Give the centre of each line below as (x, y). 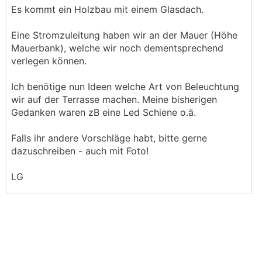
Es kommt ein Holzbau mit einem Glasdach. (107, 9)
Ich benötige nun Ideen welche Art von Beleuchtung (125, 87)
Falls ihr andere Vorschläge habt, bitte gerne (109, 138)
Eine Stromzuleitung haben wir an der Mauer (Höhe (124, 35)
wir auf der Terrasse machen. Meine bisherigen (114, 99)
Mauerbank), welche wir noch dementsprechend (117, 48)
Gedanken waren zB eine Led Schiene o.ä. (105, 112)
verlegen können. (49, 61)
